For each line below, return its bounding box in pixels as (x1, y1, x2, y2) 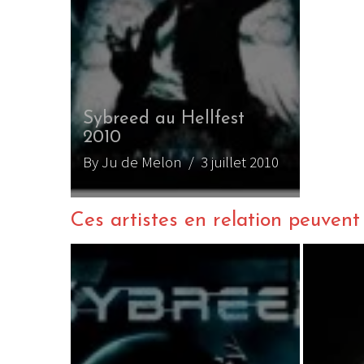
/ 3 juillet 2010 (182, 151, 279, 171)
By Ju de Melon (83, 151, 182, 171)
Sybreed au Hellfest (83, 109, 245, 128)
